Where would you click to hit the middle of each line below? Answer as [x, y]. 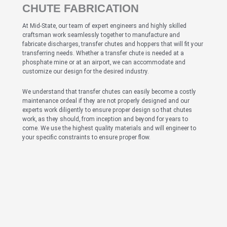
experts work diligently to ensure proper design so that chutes [107, 110]
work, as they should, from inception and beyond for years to [105, 119]
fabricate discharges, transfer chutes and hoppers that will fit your [113, 44]
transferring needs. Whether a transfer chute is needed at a [103, 53]
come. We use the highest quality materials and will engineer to [109, 128]
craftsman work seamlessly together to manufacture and [101, 35]
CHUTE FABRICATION [81, 9]
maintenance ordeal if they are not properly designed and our [106, 101]
